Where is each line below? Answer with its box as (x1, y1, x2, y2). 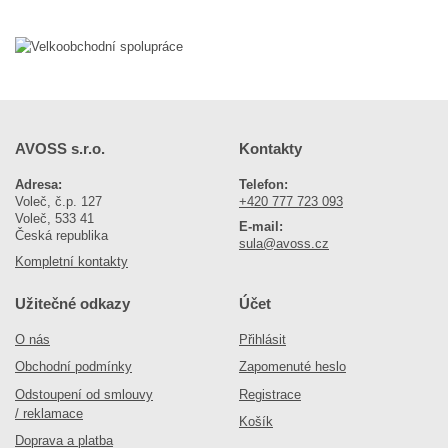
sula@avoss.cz (239, 235, 329, 251)
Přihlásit (239, 332, 286, 348)
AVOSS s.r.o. (15, 141, 105, 158)
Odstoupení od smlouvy (15, 386, 153, 402)
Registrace (239, 386, 301, 402)
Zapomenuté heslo (239, 359, 346, 375)
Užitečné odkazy (15, 296, 130, 313)
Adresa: (15, 176, 62, 192)
